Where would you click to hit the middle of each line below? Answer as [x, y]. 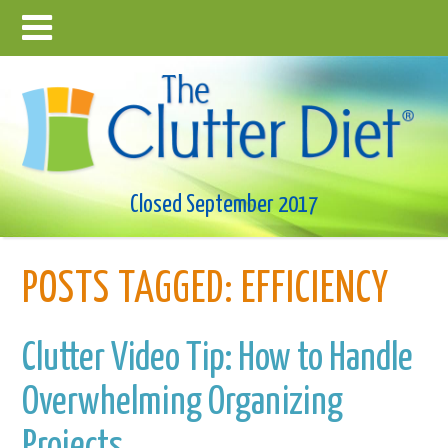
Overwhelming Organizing [183, 402]
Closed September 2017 [224, 205]
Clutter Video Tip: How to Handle [218, 358]
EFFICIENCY [311, 290]
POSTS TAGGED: [128, 290]
